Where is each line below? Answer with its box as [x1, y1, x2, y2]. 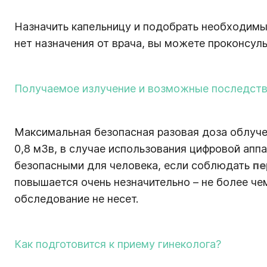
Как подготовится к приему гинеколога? [14, 237, 221, 250]
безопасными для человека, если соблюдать [14, 159, 253, 172]
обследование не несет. [14, 192, 138, 205]
